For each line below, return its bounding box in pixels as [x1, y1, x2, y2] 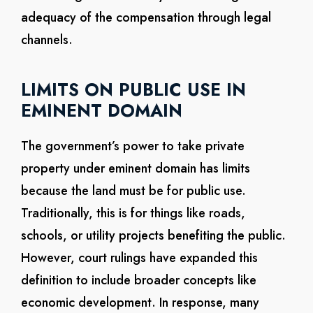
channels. [20, 31, 73, 49]
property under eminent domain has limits [20, 159, 250, 177]
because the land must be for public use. [20, 182, 246, 200]
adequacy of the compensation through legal [20, 8, 271, 27]
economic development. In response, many [20, 293, 259, 312]
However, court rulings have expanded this [20, 249, 258, 267]
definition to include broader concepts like [20, 271, 256, 289]
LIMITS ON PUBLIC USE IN [20, 77, 246, 102]
